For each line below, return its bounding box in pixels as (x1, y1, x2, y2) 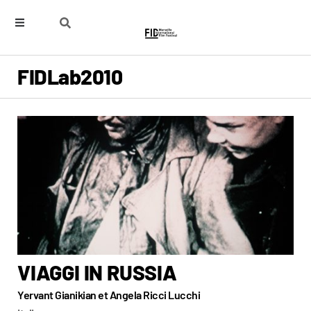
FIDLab (17, 64, 81, 89)
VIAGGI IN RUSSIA (17, 260, 177, 285)
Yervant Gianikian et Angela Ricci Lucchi (17, 288, 200, 301)
